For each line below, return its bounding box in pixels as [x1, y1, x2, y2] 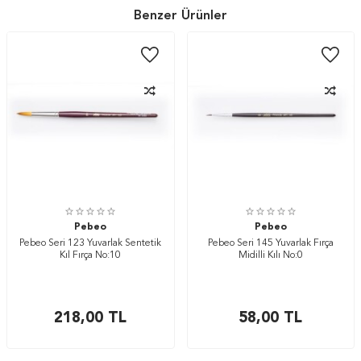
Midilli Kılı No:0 [238, 250, 303, 260]
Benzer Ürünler [134, 10, 227, 23]
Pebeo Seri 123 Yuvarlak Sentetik [19, 238, 162, 248]
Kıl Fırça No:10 [60, 250, 122, 260]
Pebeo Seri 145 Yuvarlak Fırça [207, 238, 334, 248]
